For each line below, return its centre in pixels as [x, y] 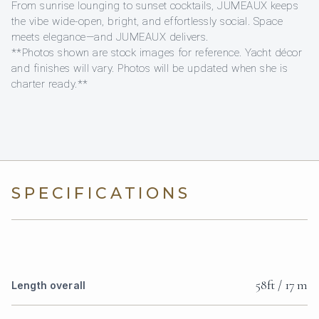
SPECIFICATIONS [101, 194]
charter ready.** [50, 84]
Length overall [48, 286]
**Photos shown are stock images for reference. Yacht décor [157, 53]
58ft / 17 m [281, 285]
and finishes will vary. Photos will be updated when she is [150, 69]
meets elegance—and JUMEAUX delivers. [110, 37]
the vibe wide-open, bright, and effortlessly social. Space [147, 22]
